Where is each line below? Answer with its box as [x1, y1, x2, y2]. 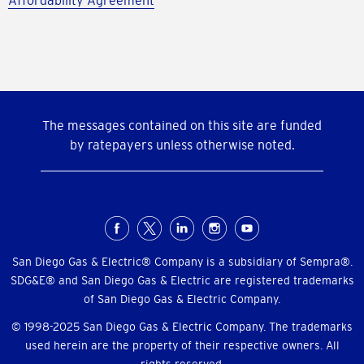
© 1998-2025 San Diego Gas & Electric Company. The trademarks [11, 320, 353, 334]
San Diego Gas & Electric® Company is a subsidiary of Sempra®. [11, 255, 353, 269]
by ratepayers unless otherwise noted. [69, 137, 295, 153]
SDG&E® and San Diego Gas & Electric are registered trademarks [10, 274, 354, 288]
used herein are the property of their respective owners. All [24, 339, 340, 353]
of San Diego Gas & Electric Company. [84, 292, 280, 306]
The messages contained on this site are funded [42, 118, 322, 133]
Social [8, 218, 85, 250]
